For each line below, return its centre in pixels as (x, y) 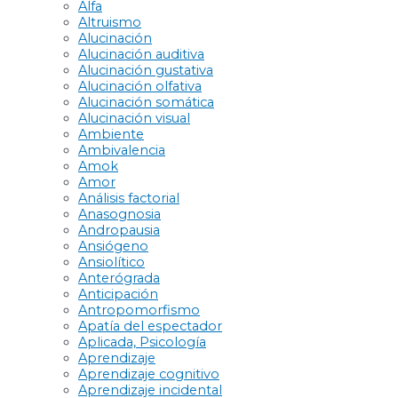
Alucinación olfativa (140, 86)
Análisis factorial (129, 198)
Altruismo (110, 22)
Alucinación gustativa (146, 70)
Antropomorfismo (139, 310)
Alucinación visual (134, 118)
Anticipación (118, 294)
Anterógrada (119, 278)
